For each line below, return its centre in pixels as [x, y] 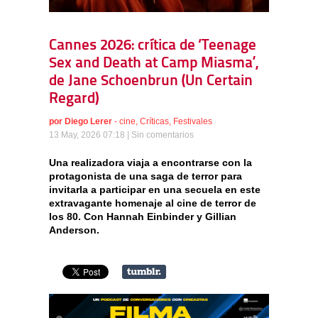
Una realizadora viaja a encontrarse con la [150, 162]
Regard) [74, 99]
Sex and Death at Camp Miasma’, [154, 63]
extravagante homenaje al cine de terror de [153, 203]
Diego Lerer [88, 121]
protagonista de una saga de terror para [146, 176]
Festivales [193, 121]
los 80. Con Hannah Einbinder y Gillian [143, 216]
